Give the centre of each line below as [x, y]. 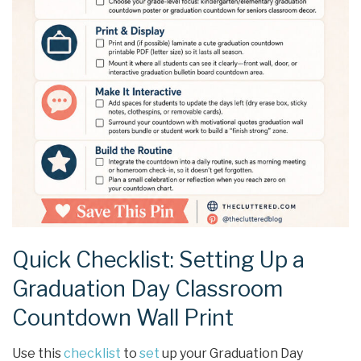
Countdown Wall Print [123, 317]
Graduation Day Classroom [147, 288]
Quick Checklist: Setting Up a [158, 259]
